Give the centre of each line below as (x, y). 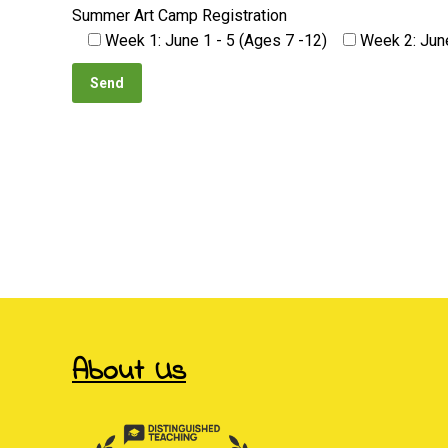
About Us (129, 371)
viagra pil (103, 204)
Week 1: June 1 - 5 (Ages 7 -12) (216, 40)
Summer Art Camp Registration (179, 15)
